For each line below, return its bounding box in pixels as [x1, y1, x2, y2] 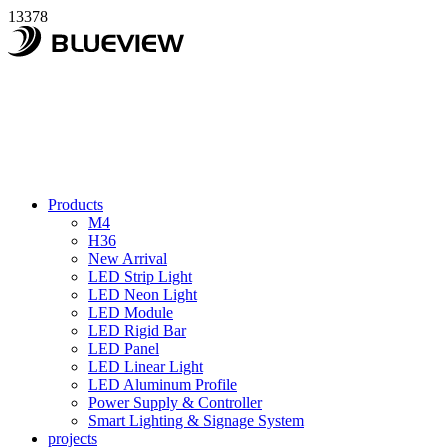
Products [48, 196, 103, 213]
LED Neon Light [88, 286, 197, 303]
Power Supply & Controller [88, 394, 262, 411]
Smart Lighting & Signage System [88, 412, 304, 429]
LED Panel [88, 340, 159, 357]
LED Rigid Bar [88, 322, 186, 339]
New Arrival [88, 250, 167, 267]
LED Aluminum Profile [88, 376, 237, 393]
